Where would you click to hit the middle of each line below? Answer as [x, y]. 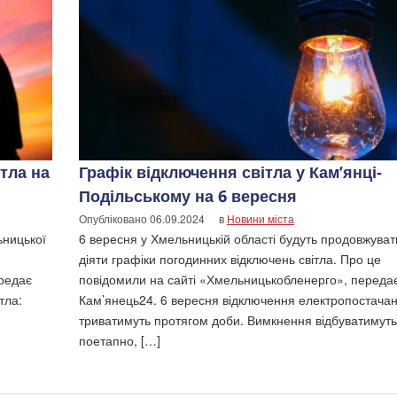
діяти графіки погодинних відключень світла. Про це [230, 258]
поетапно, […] [120, 340]
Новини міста [261, 218]
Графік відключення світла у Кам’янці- [230, 171]
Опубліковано [114, 218]
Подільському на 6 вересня [188, 195]
